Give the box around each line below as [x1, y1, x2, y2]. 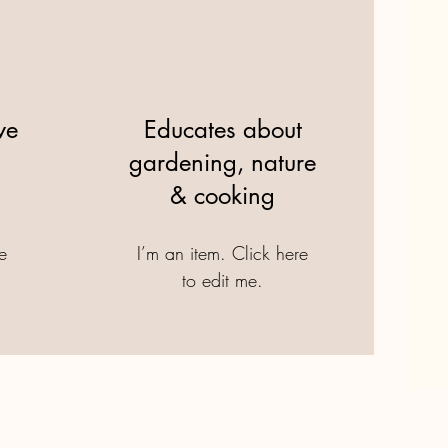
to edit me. [182, 268, 264, 292]
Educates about [143, 114, 302, 145]
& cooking [170, 180, 276, 211]
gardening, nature [129, 147, 317, 178]
